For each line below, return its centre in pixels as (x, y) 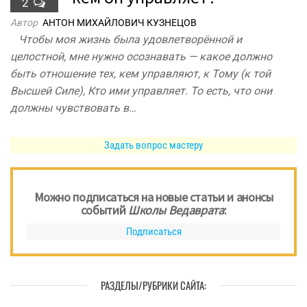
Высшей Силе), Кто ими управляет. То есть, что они (141, 91)
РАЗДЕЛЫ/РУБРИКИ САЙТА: (153, 285)
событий (104, 210)
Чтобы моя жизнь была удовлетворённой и (126, 40)
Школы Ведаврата (176, 210)
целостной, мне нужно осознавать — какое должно (141, 57)
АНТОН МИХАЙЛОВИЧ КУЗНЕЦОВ (120, 23)
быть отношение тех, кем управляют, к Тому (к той (140, 74)
